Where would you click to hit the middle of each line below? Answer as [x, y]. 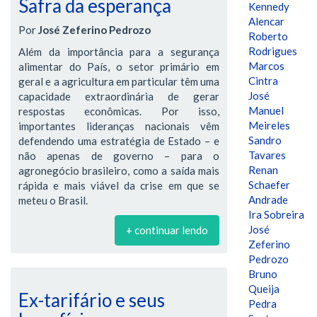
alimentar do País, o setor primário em [119, 67]
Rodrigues [273, 51]
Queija [264, 289]
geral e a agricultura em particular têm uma [119, 81]
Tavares [267, 155]
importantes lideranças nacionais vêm [119, 126]
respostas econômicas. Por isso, [119, 111]
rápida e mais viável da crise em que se [119, 185]
